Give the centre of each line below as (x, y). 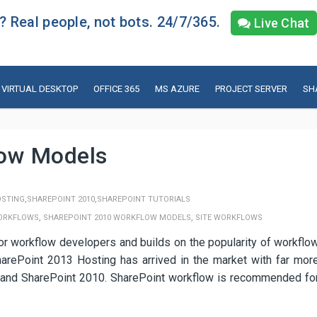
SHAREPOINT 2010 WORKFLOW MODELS (117, 218)
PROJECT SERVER (251, 89)
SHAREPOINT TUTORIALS (144, 199)
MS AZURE (177, 89)
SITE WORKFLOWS (229, 218)
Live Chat (280, 23)
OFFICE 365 (116, 89)
